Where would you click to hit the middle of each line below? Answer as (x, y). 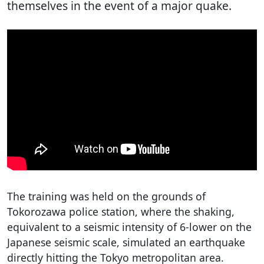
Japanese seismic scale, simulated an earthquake (126, 242)
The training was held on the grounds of (106, 196)
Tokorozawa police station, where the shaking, (121, 211)
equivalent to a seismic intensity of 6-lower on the (129, 227)
